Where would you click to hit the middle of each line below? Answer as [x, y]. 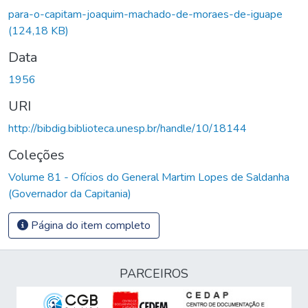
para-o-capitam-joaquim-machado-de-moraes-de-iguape [145, 14]
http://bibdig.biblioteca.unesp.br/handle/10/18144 [128, 128]
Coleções [36, 155]
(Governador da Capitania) [70, 194]
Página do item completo [89, 225]
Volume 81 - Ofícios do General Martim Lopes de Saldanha [149, 177]
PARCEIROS [154, 274]
